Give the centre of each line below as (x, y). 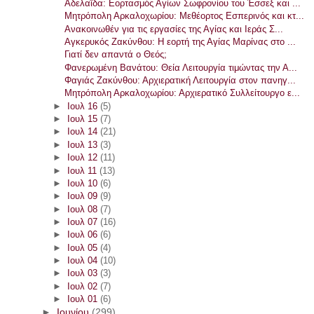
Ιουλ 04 (83, 261)
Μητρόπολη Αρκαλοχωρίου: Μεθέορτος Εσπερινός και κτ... (185, 16)
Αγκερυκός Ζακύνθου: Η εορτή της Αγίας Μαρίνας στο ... (180, 41)
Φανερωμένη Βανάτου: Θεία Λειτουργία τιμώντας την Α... (181, 67)
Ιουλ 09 (83, 196)
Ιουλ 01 (83, 299)
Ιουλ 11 (83, 170)
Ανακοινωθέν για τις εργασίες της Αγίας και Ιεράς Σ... (174, 29)
